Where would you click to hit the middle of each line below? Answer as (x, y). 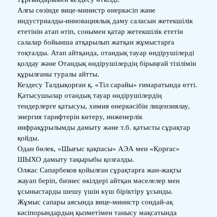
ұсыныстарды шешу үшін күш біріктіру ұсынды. (95, 191)
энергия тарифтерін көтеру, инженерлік (80, 116)
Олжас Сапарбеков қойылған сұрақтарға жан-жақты (99, 170)
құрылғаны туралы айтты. (58, 74)
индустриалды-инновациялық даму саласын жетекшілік (105, 21)
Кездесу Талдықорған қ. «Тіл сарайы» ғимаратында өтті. (107, 85)
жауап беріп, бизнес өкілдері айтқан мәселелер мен (98, 180)
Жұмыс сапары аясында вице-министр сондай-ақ (95, 202)
